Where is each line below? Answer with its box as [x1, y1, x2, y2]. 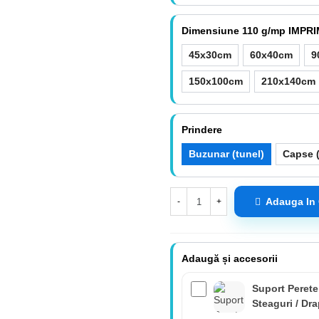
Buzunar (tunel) [189, 148, 264, 159]
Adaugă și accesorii [182, 253, 278, 265]
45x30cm [189, 49, 231, 61]
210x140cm [261, 75, 315, 87]
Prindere [182, 124, 222, 135]
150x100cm [189, 75, 243, 87]
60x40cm [250, 49, 293, 61]
